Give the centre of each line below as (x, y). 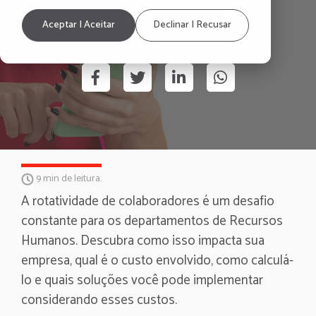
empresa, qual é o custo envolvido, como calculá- (157, 261)
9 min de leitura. (68, 179)
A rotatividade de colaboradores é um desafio (148, 201)
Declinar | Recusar (193, 25)
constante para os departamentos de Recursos (152, 221)
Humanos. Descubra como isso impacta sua (143, 241)
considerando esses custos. (99, 300)
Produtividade (158, 17)
